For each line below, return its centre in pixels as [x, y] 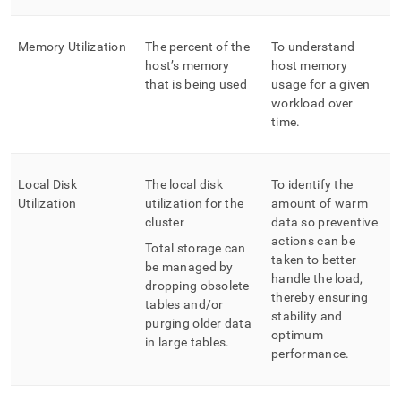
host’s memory [188, 65]
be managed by [189, 267]
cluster [165, 222]
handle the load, [317, 278]
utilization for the [195, 203]
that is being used [196, 84]
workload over [312, 103]
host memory [310, 65]
